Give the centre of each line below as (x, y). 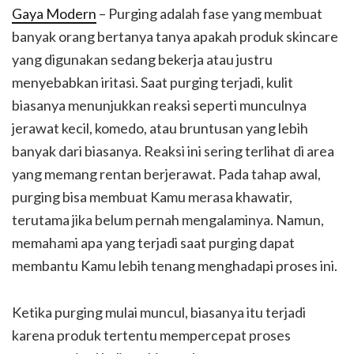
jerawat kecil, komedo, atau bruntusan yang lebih (160, 128)
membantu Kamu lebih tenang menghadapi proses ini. (175, 265)
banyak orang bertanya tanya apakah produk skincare (175, 36)
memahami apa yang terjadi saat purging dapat (153, 242)
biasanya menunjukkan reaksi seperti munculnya (159, 105)
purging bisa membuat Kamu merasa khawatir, (152, 196)
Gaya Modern (54, 13)
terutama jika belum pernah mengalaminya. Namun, (168, 219)
